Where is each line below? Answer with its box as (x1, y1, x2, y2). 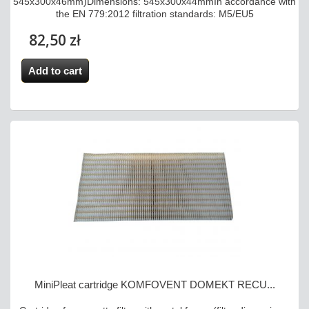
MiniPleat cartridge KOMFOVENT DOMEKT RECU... (34, 279, 275, 291)
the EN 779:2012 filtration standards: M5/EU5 (55, 8, 254, 20)
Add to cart (28, 65, 82, 77)
